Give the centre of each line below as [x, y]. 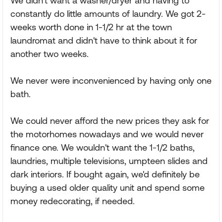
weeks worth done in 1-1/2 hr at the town [91, 27]
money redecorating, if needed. [73, 201]
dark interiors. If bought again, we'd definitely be [105, 174]
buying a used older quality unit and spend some [108, 188]
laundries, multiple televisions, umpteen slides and [109, 161]
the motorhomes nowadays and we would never [107, 134]
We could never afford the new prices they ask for [110, 121]
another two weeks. [50, 54]
